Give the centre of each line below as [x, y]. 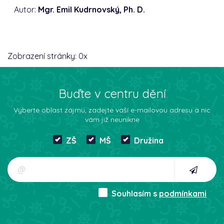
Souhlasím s [135, 193]
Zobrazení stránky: [43, 56]
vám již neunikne [112, 119]
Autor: [26, 9]
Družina [148, 140]
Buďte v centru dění [112, 93]
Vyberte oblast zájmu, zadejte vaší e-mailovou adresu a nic [112, 110]
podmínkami [183, 193]
